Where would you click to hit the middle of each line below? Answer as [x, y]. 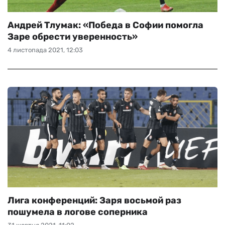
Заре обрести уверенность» [73, 37]
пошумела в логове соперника [78, 212]
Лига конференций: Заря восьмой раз [94, 200]
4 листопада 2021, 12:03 [45, 50]
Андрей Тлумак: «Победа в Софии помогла [105, 25]
